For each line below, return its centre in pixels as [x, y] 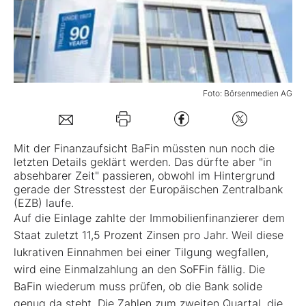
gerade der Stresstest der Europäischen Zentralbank [148, 190]
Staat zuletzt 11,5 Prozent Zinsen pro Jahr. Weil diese [149, 235]
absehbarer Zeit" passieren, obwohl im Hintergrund [144, 176]
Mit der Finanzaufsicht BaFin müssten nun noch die [144, 149]
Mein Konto [81, 40]
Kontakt [50, 131]
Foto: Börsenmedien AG [248, 94]
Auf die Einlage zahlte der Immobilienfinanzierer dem [149, 218]
